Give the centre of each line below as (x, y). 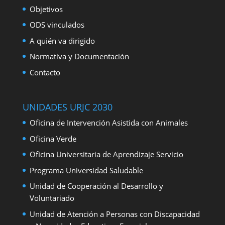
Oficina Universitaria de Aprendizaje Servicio (106, 154)
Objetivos (46, 9)
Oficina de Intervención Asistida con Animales (108, 123)
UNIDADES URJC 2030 (67, 107)
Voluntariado (52, 198)
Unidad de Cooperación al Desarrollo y (96, 186)
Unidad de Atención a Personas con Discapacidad (115, 214)
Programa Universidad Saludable (86, 170)
